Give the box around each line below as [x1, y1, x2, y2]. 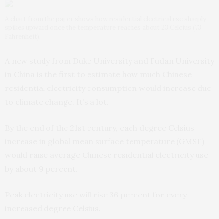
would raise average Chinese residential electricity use [5, 150, 208, 160]
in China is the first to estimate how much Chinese [5, 69, 192, 79]
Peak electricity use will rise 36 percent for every [5, 190, 187, 199]
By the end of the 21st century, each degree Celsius [5, 123, 194, 132]
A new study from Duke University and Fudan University [5, 56, 214, 66]
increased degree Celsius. [5, 203, 101, 213]
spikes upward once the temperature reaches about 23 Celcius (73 [5, 23, 201, 32]
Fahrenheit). [5, 32, 41, 41]
